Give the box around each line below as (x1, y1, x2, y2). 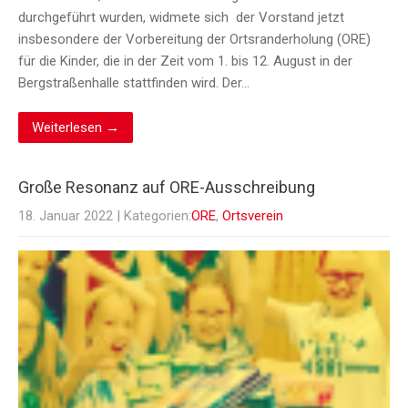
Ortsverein (222, 208, 283, 225)
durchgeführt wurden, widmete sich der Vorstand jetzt (18, 9, 344, 26)
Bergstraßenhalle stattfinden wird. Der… (18, 75, 250, 92)
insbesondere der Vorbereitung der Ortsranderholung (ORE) (18, 31, 371, 48)
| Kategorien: (117, 208, 191, 225)
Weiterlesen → (32, 119, 119, 137)
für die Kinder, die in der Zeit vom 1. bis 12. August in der (18, 53, 352, 70)
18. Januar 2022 (18, 208, 113, 225)
